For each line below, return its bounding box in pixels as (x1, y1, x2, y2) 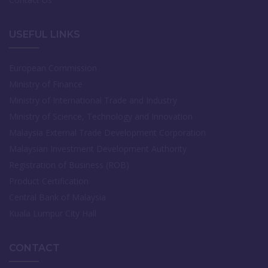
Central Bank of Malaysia (9, 191, 106, 203)
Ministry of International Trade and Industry (9, 95, 177, 106)
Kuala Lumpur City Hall (9, 208, 96, 219)
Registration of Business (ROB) (9, 159, 129, 170)
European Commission (9, 62, 97, 74)
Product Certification (9, 175, 89, 187)
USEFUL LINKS (9, 29, 80, 40)
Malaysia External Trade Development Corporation (9, 127, 206, 138)
